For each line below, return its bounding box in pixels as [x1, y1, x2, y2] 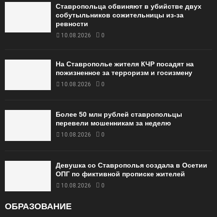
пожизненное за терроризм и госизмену [56, 68, 192, 77]
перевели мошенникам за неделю [56, 119, 171, 127]
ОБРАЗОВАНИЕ [5, 201, 72, 211]
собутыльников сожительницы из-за [56, 11, 184, 19]
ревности [56, 19, 88, 28]
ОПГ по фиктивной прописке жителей [56, 170, 185, 178]
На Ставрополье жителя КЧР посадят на [56, 60, 194, 68]
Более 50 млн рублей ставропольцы [56, 110, 182, 119]
